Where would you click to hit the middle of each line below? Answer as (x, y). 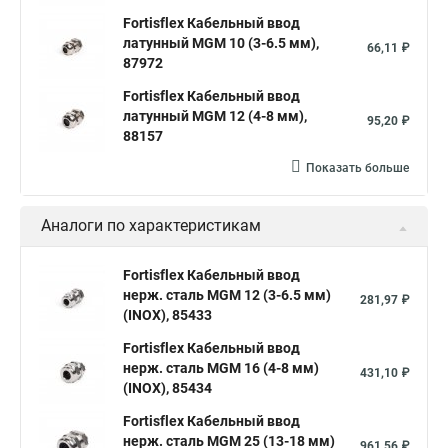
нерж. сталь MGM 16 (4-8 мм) (221, 368)
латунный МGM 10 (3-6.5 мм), (221, 43)
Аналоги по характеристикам (151, 225)
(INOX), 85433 (167, 315)
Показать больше (357, 168)
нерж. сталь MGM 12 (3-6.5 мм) (227, 295)
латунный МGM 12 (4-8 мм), (215, 116)
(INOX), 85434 (167, 388)
